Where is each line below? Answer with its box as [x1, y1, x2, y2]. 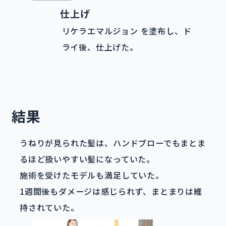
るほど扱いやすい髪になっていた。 [20, 152, 155, 165]
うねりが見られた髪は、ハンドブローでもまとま [20, 136, 206, 149]
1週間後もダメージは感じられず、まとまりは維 [20, 185, 202, 197]
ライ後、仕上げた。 [62, 41, 138, 53]
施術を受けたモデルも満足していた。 [20, 168, 164, 181]
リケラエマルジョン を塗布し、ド [62, 25, 192, 37]
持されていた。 [20, 201, 79, 213]
